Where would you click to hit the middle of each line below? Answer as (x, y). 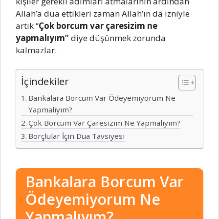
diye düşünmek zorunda (118, 38)
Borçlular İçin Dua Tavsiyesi (77, 136)
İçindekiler (45, 81)
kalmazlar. (36, 50)
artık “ (27, 26)
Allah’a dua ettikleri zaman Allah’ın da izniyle (103, 13)
